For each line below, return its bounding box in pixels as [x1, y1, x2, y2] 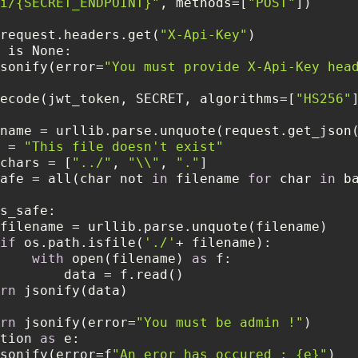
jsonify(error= [16, 314, 136, 330]
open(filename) [64, 250, 192, 266]
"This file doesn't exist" [24, 138, 224, 154]
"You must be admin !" [136, 314, 304, 330]
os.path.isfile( [16, 234, 144, 250]
